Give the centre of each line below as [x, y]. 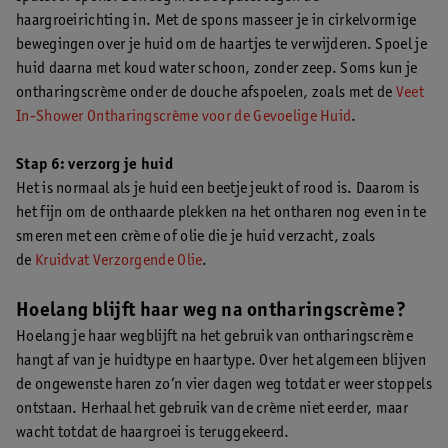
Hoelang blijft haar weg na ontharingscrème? [211, 312]
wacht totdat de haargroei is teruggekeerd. [153, 433]
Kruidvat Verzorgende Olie [118, 261]
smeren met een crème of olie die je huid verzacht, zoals [196, 237]
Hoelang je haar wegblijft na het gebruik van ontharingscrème [214, 337]
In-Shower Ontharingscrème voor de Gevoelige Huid [184, 117]
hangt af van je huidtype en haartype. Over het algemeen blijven [221, 361]
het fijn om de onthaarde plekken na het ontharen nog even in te [221, 213]
